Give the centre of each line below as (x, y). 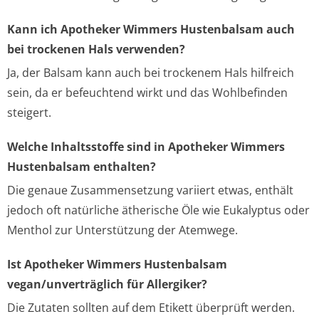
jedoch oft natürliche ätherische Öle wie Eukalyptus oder (158, 210)
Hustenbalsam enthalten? (82, 167)
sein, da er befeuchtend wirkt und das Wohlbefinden (147, 93)
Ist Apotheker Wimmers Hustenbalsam (117, 264)
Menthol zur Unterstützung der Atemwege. (122, 230)
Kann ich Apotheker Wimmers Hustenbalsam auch (151, 29)
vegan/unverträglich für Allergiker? (107, 284)
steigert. (29, 113)
